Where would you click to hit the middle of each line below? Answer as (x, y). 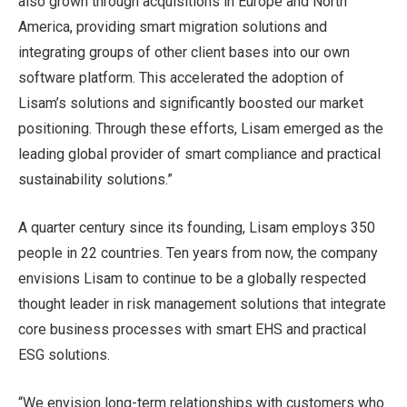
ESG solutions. (64, 354)
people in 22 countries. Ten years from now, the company (198, 253)
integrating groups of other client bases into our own (184, 53)
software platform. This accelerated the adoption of (181, 78)
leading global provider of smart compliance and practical (199, 154)
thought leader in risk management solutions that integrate (202, 303)
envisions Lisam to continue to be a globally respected (192, 278)
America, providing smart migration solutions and (173, 27)
